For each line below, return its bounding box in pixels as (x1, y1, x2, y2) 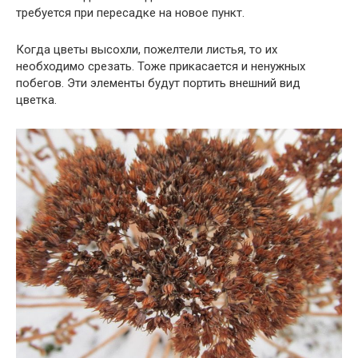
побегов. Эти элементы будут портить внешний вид (16, 76, 300, 91)
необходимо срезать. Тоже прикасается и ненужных (16, 59, 305, 74)
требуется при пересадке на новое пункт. (16, 6, 245, 21)
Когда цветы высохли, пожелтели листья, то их (16, 42, 277, 58)
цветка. (16, 93, 57, 108)
